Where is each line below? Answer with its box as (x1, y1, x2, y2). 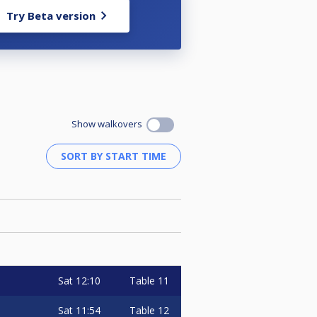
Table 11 (129, 273, 169, 287)
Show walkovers (71, 117, 146, 130)
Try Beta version (6, 8, 96, 23)
